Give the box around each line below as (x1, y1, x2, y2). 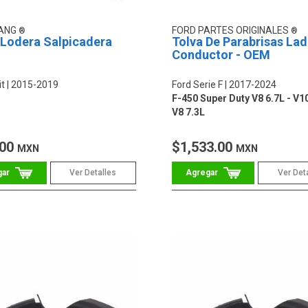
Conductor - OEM (171, 47, 270, 62)
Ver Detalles (69, 167, 117, 177)
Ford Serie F (171, 78, 223, 90)
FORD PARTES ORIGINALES (171, 24, 291, 36)
